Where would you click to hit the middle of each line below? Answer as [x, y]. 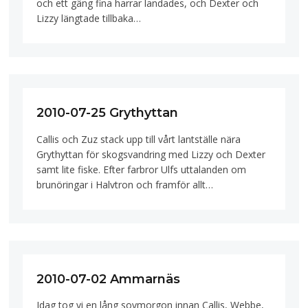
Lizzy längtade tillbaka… [89, 19]
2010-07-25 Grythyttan [108, 113]
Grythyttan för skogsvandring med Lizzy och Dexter [151, 154]
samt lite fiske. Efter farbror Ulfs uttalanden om [142, 169]
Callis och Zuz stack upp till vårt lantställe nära [139, 139]
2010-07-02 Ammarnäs [109, 279]
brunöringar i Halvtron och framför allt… [125, 184]
